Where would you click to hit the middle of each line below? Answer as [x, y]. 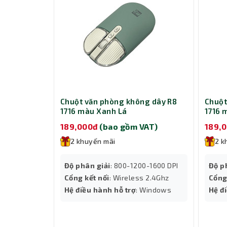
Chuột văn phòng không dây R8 [119, 101]
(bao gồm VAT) [129, 127]
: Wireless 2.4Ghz [139, 178]
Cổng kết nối [87, 178]
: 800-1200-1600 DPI [144, 166]
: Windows [154, 190]
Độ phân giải [87, 166]
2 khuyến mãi [93, 141]
